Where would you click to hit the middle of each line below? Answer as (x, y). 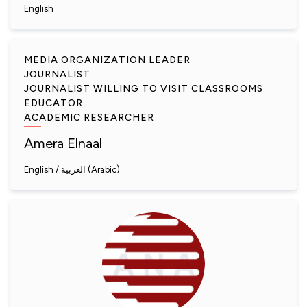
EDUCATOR (53, 103)
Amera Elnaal (63, 143)
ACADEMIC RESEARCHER (89, 118)
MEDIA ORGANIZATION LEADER (107, 60)
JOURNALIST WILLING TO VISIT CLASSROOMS (144, 89)
